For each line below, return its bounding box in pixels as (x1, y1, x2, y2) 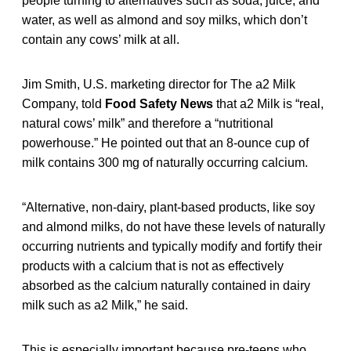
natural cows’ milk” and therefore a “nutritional (22, 116, 273, 130)
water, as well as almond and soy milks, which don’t (22, 13, 307, 27)
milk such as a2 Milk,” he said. (22, 298, 188, 312)
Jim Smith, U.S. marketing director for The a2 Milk (22, 77, 295, 91)
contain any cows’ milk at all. (22, 32, 179, 46)
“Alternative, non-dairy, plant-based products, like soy (22, 200, 315, 214)
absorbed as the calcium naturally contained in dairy (22, 278, 310, 292)
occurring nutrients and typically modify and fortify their (22, 239, 322, 253)
